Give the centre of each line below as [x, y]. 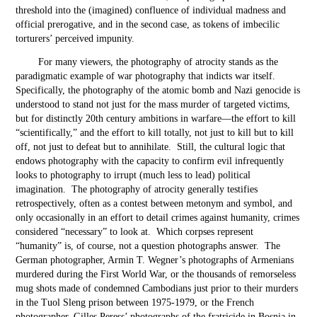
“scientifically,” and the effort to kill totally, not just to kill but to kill [155, 133]
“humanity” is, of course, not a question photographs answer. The [148, 246]
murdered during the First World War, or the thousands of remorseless [156, 274]
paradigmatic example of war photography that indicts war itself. [147, 76]
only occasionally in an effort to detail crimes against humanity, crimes [158, 218]
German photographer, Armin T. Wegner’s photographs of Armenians [155, 260]
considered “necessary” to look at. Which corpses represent [135, 232]
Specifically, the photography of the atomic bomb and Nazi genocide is [158, 90]
